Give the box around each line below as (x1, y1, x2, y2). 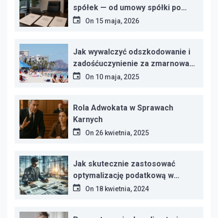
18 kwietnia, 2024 (95, 185, 149, 193)
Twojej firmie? (73, 182, 126, 192)
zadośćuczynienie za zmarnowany (73, 59, 198, 69)
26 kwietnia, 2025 (95, 129, 149, 137)
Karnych (73, 115, 103, 125)
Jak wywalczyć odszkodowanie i (73, 47, 190, 57)
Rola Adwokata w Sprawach (73, 103, 173, 113)
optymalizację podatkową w (73, 171, 174, 181)
